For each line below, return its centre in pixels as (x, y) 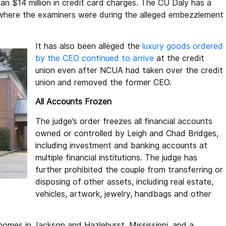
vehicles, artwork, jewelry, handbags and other (123, 194)
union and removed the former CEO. (103, 82)
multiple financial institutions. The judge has (116, 157)
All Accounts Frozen (73, 102)
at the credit (179, 58)
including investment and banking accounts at (121, 145)
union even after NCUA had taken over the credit (129, 70)
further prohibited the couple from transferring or (129, 169)
